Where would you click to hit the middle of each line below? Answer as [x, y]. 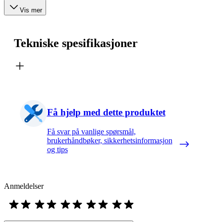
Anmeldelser [24, 186]
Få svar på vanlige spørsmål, [91, 131]
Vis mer [31, 10]
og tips [57, 149]
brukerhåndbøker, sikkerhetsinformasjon [110, 140]
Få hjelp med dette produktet [106, 112]
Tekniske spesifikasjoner [76, 43]
